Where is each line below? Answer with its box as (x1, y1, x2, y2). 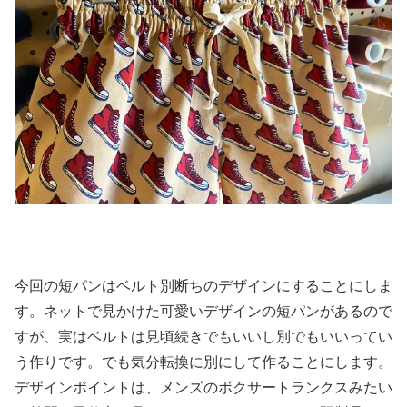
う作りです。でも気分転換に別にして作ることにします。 (15, 354, 392, 371)
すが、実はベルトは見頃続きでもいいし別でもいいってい (15, 329, 392, 345)
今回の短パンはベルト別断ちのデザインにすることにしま (15, 278, 392, 294)
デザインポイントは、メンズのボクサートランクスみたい (15, 380, 392, 396)
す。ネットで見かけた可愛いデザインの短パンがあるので (15, 303, 392, 320)
